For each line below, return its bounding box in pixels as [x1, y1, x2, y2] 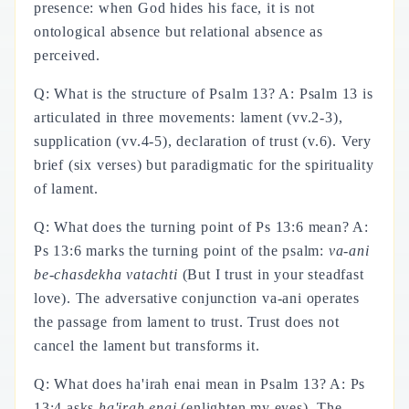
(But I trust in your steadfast [177, 267, 364, 282]
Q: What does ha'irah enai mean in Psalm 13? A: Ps [34, 376, 366, 392]
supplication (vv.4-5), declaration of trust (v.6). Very [34, 133, 372, 149]
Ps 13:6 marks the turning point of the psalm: [34, 243, 329, 258]
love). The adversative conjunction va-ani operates [34, 290, 360, 306]
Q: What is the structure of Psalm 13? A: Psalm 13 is [34, 86, 373, 101]
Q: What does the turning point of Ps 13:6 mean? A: [34, 219, 369, 235]
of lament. [34, 181, 99, 196]
